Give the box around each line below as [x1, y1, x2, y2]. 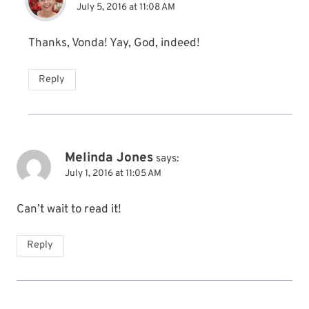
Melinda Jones [65, 149, 153, 166]
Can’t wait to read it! [17, 201, 121, 217]
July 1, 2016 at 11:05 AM [65, 167, 161, 179]
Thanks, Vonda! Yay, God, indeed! [28, 35, 200, 51]
